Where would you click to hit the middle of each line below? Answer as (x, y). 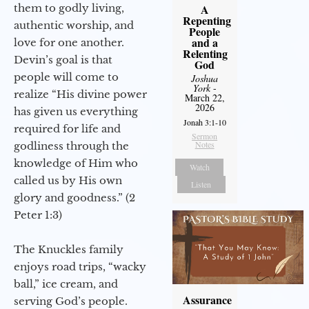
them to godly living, (69, 8)
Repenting (207, 21)
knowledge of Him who (76, 163)
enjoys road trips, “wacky (80, 267)
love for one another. (69, 43)
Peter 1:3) (38, 215)
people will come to (66, 77)
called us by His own (68, 181)
